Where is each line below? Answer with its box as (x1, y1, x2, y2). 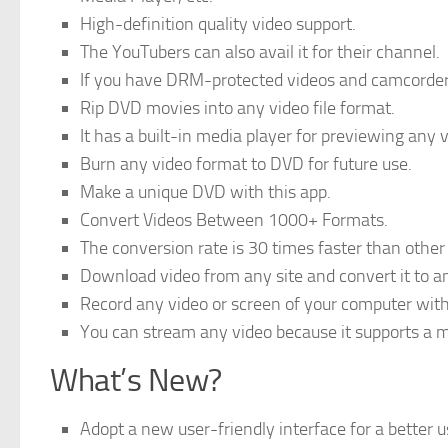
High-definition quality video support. (80, 13, 356, 36)
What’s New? (50, 362, 222, 400)
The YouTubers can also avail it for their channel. (80, 41, 440, 64)
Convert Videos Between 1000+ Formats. (80, 209, 388, 232)
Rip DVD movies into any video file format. (80, 97, 395, 120)
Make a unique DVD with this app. (80, 181, 331, 204)
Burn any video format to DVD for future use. (80, 153, 412, 176)
